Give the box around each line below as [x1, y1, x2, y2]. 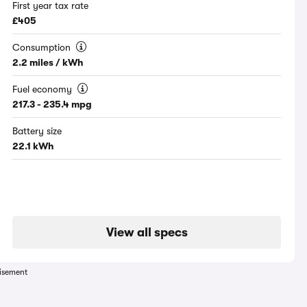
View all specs [106, 225, 188, 240]
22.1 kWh [12, 140, 55, 152]
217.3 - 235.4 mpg [12, 99, 93, 110]
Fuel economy [12, 84, 75, 95]
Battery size [12, 125, 62, 137]
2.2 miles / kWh [12, 57, 84, 69]
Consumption [12, 42, 74, 53]
